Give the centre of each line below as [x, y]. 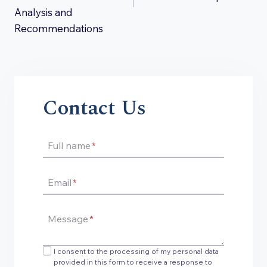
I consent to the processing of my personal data [136, 252]
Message [68, 218]
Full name [69, 145]
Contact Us [94, 108]
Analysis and [44, 12]
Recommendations [60, 28]
